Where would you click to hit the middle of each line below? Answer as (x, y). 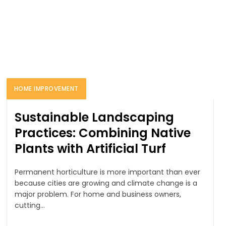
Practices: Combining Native (102, 133)
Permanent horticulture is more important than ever (107, 172)
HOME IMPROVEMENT (46, 88)
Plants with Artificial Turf (90, 148)
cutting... (30, 205)
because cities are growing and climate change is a (106, 183)
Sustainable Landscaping (94, 117)
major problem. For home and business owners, (98, 194)
